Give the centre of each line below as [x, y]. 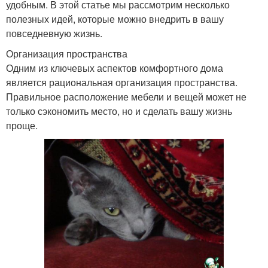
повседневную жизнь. [54, 33]
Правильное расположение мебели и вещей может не [126, 97]
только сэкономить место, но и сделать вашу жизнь [119, 111]
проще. [22, 125]
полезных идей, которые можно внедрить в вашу [115, 19]
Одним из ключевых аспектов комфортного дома [115, 68]
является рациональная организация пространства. [122, 82]
